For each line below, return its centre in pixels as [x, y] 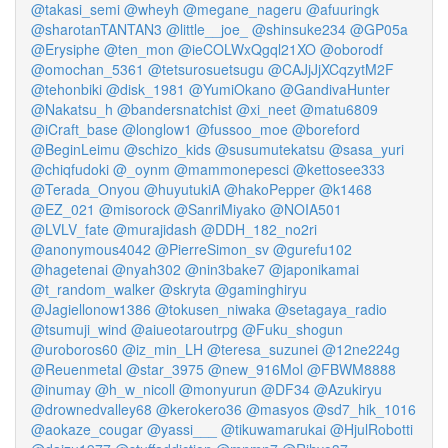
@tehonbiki [66, 89]
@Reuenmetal [76, 369]
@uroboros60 [74, 349]
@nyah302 [146, 269]
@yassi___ [182, 429]
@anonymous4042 [91, 249]
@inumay [61, 389]
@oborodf [351, 49]
